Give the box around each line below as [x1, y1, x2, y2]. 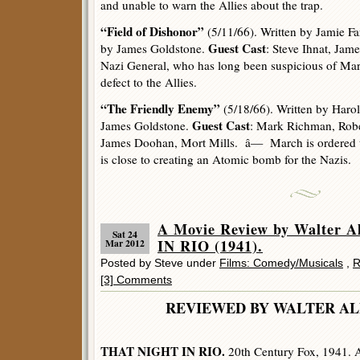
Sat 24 [112, 227, 137, 241]
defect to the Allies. [100, 74, 197, 90]
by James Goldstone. [100, 40, 208, 56]
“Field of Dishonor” [100, 22, 204, 40]
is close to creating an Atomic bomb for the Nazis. [100, 151, 351, 167]
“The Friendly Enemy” [100, 100, 223, 117]
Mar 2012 [105, 236, 145, 250]
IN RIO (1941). [157, 235, 263, 256]
